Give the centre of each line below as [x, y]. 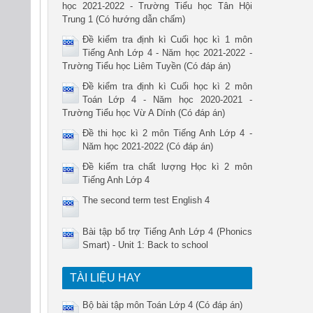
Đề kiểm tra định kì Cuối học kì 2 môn [167, 86]
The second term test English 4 [146, 200]
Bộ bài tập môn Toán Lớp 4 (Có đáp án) [162, 305]
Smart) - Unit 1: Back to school [145, 245]
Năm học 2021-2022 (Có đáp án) [147, 146]
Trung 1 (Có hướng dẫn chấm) [123, 19]
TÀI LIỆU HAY [105, 278]
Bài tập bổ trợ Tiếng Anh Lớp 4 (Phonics [167, 232]
